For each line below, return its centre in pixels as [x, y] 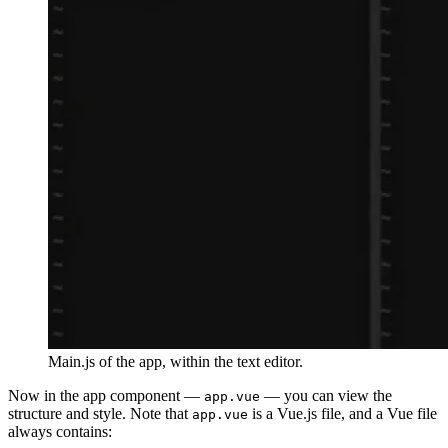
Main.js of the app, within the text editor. [175, 362]
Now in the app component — [106, 396]
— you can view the [326, 396]
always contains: [60, 432]
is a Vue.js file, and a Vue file [342, 414]
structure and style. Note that [100, 414]
